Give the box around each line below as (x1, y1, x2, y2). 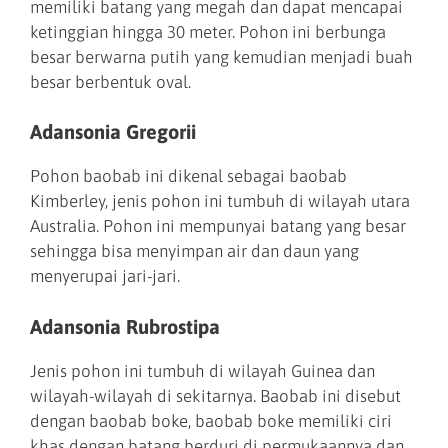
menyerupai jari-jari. (30, 266, 180, 287)
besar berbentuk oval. (30, 71, 191, 92)
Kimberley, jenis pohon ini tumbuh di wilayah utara (30, 191, 410, 212)
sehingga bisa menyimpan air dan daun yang (30, 241, 359, 262)
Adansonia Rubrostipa (30, 314, 220, 338)
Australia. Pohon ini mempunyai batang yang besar (30, 216, 406, 237)
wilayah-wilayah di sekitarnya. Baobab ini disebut (30, 385, 401, 406)
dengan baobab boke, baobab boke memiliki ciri (30, 410, 392, 431)
